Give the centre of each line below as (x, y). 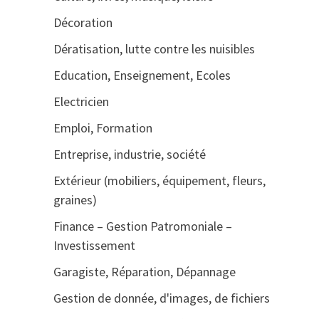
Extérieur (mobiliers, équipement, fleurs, (159, 181)
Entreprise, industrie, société (129, 154)
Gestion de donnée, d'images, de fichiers (161, 298)
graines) (75, 200)
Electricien (81, 101)
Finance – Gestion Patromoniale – (142, 226)
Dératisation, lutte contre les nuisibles (154, 49)
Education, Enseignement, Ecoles (142, 75)
